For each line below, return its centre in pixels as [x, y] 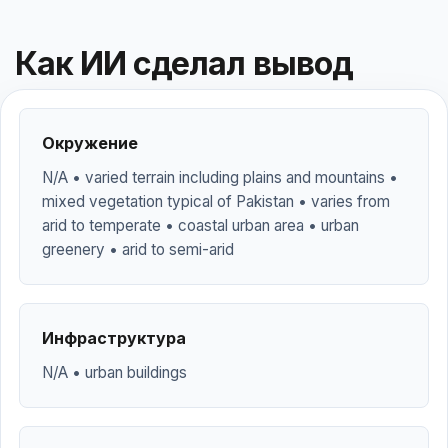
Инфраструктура [114, 338]
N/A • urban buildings [114, 372]
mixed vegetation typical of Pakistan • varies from [216, 201]
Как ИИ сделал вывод [184, 63]
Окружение [90, 143]
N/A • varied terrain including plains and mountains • [220, 177]
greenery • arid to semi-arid [138, 249]
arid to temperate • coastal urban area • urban [200, 225]
